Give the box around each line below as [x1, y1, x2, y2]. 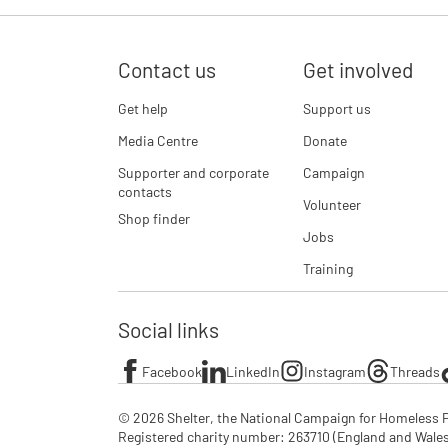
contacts [118, 183, 172, 200]
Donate [302, 132, 347, 149]
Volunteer [302, 196, 361, 213]
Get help [118, 100, 168, 117]
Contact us [118, 57, 216, 82]
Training [302, 260, 353, 277]
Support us [302, 100, 371, 117]
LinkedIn [226, 362, 280, 380]
